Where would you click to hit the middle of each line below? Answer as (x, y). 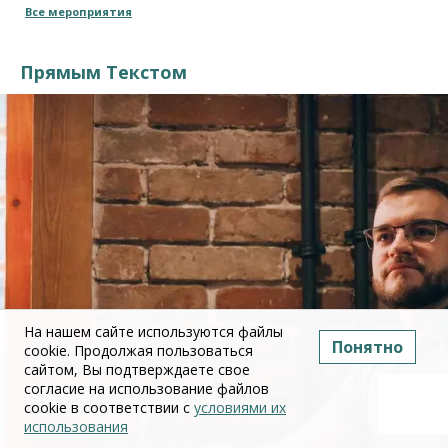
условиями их (240, 407)
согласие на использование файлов (146, 388)
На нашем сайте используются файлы (153, 331)
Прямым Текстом (103, 72)
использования (76, 426)
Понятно (367, 347)
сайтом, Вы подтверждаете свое (137, 369)
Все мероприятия (78, 12)
